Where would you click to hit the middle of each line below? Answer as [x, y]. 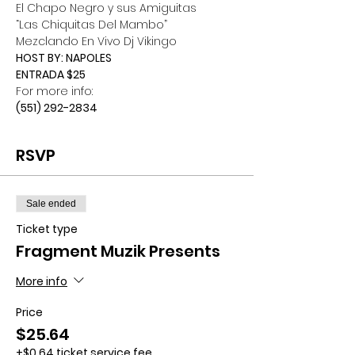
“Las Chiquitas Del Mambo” [92, 25]
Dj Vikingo [150, 41]
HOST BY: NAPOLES [64, 58]
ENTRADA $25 [51, 74]
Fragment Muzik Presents [118, 251]
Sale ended [51, 204]
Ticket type [47, 229]
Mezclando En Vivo [70, 41]
